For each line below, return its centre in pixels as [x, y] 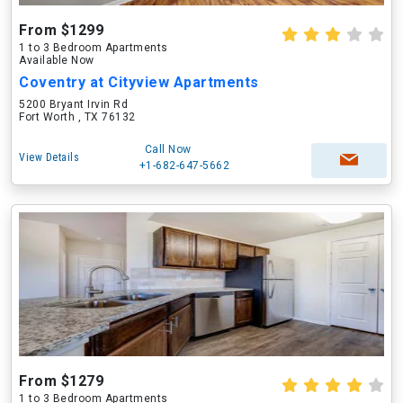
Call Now [168, 149]
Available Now [57, 60]
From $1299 [61, 30]
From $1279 [61, 381]
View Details [49, 157]
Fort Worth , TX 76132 [77, 117]
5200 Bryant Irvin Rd [73, 104]
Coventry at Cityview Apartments [139, 82]
